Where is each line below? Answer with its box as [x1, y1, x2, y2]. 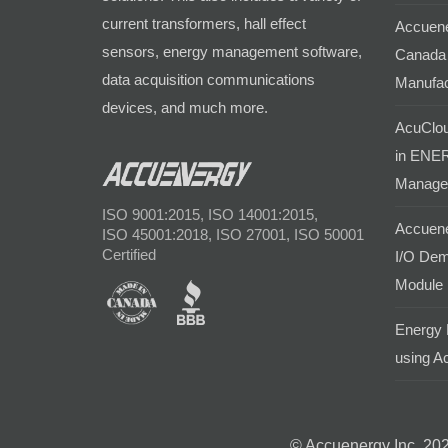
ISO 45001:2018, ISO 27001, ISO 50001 [102, 226, 364, 244]
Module [394, 275, 443, 293]
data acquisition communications [102, 70, 315, 88]
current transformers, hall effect [102, 14, 306, 32]
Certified [102, 246, 156, 264]
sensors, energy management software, [102, 42, 362, 60]
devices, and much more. [102, 98, 268, 116]
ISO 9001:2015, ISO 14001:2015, [102, 206, 318, 224]
